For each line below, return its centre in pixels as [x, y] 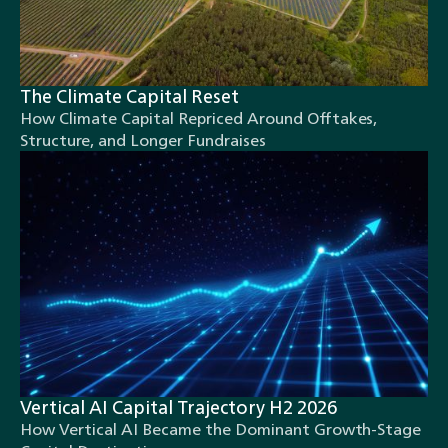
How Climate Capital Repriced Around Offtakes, [198, 118]
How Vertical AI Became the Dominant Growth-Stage [220, 428]
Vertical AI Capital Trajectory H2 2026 [178, 406]
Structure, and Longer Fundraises [143, 140]
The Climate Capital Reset [129, 96]
